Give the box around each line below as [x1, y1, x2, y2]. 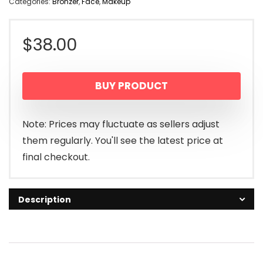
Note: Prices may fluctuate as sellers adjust [22, 117, 220, 131]
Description [18, 194, 71, 206]
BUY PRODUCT [95, 79, 168, 93]
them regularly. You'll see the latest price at [22, 134, 223, 148]
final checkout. [22, 150, 90, 164]
